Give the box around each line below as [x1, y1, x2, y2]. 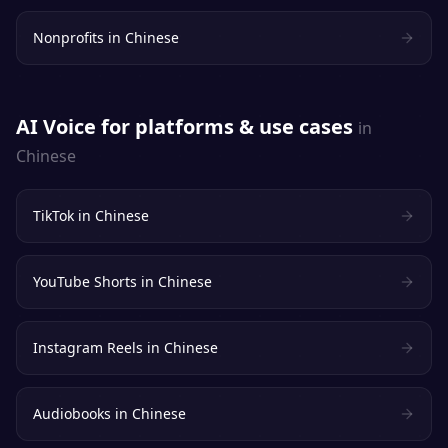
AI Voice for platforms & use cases [16, 113, 353, 140]
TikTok [33, 206, 74, 225]
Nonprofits [33, 28, 104, 47]
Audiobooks [33, 404, 111, 423]
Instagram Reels [33, 338, 143, 357]
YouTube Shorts [33, 272, 137, 291]
